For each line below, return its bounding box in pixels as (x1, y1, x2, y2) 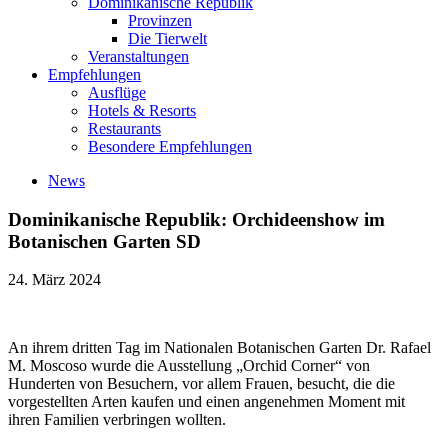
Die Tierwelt (128, 29, 207, 47)
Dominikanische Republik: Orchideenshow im (8, 208, 385, 230)
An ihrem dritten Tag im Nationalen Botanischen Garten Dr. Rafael (8, 339, 431, 357)
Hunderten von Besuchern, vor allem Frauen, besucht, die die (8, 375, 395, 393)
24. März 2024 (8, 271, 101, 289)
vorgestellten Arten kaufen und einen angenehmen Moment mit (8, 393, 405, 411)
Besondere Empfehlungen (88, 137, 252, 155)
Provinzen (128, 11, 192, 29)
